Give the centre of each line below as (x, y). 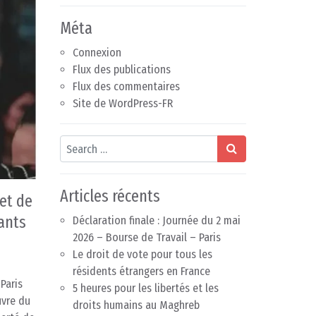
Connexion (97, 53)
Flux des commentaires (126, 87)
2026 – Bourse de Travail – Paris (147, 238)
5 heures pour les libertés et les (146, 288)
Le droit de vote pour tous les (142, 255)
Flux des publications (122, 70)
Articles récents (110, 196)
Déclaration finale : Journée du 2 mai (157, 221)
